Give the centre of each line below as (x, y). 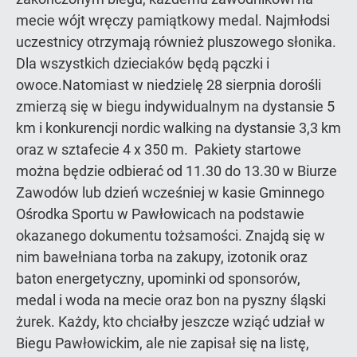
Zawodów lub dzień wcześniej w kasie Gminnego (170, 192)
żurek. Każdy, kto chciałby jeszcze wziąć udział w (171, 322)
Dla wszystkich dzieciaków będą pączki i (143, 63)
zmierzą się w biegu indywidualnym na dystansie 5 (175, 106)
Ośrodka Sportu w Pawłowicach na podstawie (160, 214)
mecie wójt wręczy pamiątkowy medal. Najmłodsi (173, 20)
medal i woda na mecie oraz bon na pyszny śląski (171, 300)
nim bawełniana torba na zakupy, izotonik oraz (162, 257)
